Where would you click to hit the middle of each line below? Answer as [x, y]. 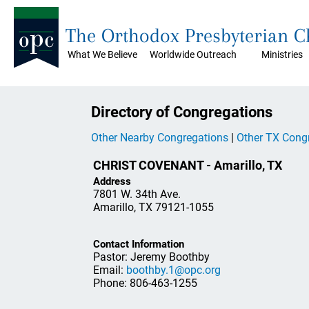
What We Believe [102, 54]
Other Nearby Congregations [160, 137]
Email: [110, 270]
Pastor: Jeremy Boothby [151, 257]
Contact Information [139, 244]
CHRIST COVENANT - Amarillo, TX [188, 165]
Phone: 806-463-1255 [145, 283]
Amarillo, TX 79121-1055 [153, 207]
